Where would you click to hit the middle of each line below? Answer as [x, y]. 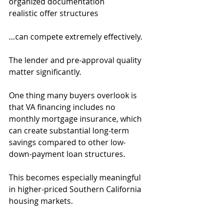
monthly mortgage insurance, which [76, 119]
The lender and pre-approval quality [76, 60]
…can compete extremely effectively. [76, 37]
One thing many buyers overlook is [74, 95]
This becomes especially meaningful [76, 177]
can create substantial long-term [70, 131]
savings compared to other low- [67, 142]
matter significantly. [45, 72]
